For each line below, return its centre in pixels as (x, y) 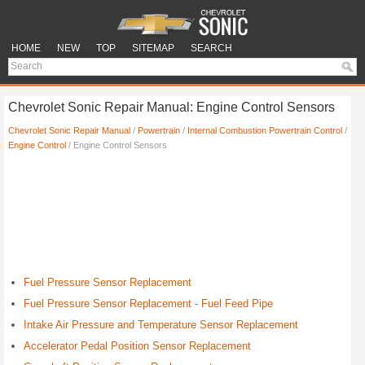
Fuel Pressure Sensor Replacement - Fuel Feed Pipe (148, 303)
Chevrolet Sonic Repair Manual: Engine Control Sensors (172, 107)
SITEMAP (153, 48)
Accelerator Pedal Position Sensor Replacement (137, 346)
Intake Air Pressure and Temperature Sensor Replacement (161, 325)
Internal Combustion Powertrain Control (265, 130)
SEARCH (211, 48)
